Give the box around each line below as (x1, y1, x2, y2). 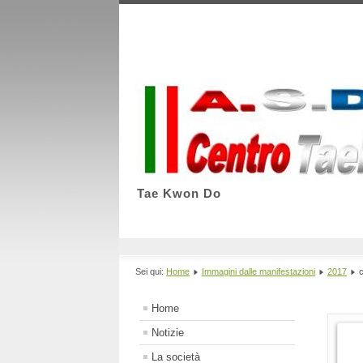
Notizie (152, 327, 184, 340)
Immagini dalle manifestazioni (202, 267, 315, 277)
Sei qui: (135, 267, 166, 277)
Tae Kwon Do (137, 186, 221, 201)
